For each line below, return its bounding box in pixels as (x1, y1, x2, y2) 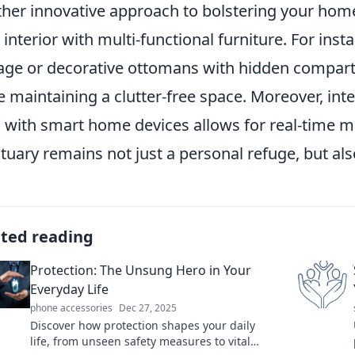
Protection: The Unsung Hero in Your (30, 261, 251, 279)
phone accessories (30, 301, 113, 315)
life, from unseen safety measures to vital (30, 334, 250, 349)
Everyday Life (30, 281, 109, 298)
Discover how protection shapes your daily (30, 318, 255, 333)
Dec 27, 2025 (119, 301, 177, 315)
